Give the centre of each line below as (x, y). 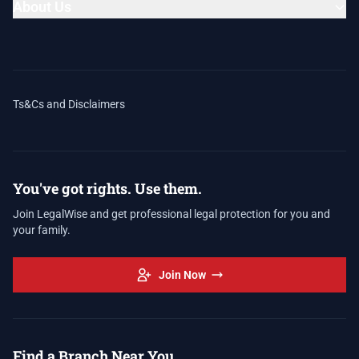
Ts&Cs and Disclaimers (69, 104)
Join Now (182, 275)
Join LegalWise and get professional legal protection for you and (171, 214)
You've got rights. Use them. (107, 188)
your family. (42, 230)
